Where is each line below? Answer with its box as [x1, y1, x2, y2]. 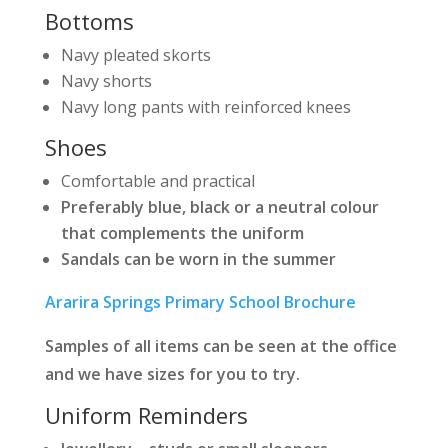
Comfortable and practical [60, 170, 255, 192]
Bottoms [44, 6, 134, 36]
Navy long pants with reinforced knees [60, 96, 351, 118]
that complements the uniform [60, 222, 304, 244]
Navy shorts [60, 70, 152, 92]
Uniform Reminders [44, 400, 248, 430]
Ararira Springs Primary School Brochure [44, 291, 356, 313]
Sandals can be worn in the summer [60, 248, 336, 270]
